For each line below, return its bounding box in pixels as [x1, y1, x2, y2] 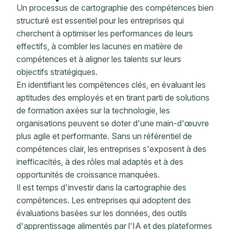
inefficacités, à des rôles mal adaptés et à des [16, 157, 183, 167]
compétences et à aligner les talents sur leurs [16, 54, 181, 65]
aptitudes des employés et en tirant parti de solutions [16, 92, 209, 103]
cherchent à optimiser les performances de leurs [16, 28, 193, 39]
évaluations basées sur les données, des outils [16, 208, 187, 219]
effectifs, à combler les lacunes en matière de [16, 41, 183, 52]
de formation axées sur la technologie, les [16, 105, 170, 116]
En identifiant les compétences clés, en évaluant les [16, 80, 206, 90]
